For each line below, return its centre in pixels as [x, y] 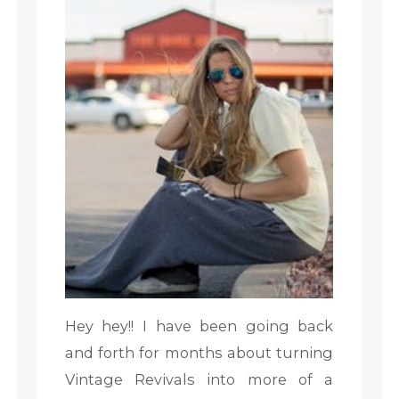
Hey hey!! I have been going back [199, 326]
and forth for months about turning [199, 353]
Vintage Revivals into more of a [199, 380]
